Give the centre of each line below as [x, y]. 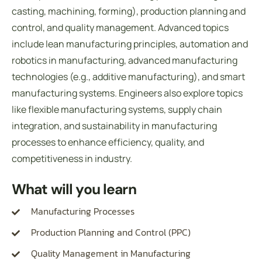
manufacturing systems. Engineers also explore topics [127, 93]
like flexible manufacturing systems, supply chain [117, 109]
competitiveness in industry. [72, 158]
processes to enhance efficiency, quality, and [108, 142]
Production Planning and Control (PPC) [111, 232]
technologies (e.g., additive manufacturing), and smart [128, 76]
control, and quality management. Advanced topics [120, 27]
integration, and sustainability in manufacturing [114, 125]
